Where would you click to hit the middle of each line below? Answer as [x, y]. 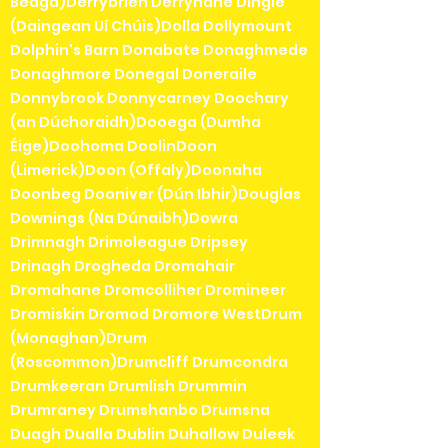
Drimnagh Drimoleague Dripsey [129, 241]
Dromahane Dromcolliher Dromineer [148, 289]
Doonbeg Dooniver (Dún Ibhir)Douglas [155, 193]
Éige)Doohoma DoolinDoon [113, 145]
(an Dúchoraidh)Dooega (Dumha [135, 121]
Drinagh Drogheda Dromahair [122, 265]
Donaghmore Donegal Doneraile [133, 73]
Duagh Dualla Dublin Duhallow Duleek [152, 433]
